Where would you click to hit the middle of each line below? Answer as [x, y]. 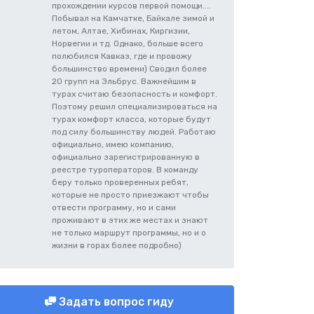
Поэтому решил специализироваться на [135, 107]
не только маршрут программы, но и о [129, 233]
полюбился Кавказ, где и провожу [122, 56]
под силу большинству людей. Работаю [134, 132]
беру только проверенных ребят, [120, 182]
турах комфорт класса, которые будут [131, 119]
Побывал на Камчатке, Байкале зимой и [133, 18]
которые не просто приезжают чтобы [130, 195]
